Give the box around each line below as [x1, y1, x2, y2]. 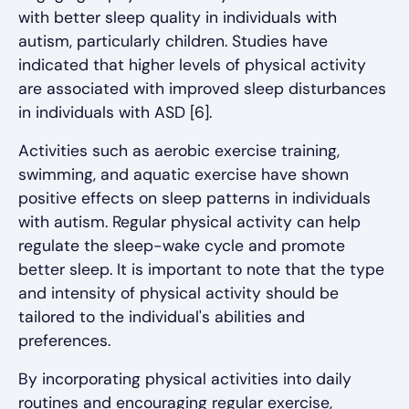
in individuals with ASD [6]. [18, 102, 212, 123]
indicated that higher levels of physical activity [18, 55, 366, 76]
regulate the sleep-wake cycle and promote [18, 236, 345, 257]
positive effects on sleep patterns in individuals [18, 188, 371, 209]
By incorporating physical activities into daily [18, 369, 351, 390]
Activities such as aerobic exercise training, [18, 141, 340, 162]
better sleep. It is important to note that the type [18, 259, 384, 280]
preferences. [18, 330, 110, 351]
